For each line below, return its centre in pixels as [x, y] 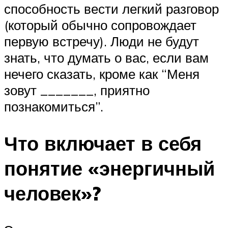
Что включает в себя [103, 144]
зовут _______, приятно [77, 90]
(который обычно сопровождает [100, 25]
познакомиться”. [54, 107]
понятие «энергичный [109, 168]
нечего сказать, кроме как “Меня [102, 74]
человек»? [52, 193]
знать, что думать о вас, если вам [106, 58]
